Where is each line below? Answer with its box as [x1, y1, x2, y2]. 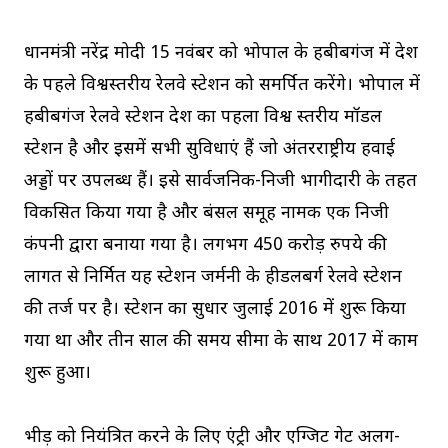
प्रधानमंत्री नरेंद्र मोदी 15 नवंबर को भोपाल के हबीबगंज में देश [24, 42, 418, 65]
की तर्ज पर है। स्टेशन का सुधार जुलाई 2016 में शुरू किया [24, 298, 406, 321]
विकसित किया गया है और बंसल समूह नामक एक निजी [24, 202, 389, 225]
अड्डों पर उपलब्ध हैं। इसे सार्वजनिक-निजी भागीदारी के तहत [24, 170, 417, 193]
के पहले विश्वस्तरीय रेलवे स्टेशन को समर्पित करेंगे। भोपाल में [24, 74, 420, 97]
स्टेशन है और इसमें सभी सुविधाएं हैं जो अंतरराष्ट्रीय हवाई [24, 138, 395, 161]
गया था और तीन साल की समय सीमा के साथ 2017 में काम [24, 330, 418, 353]
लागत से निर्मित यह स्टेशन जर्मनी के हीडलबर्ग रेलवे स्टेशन [24, 266, 402, 289]
